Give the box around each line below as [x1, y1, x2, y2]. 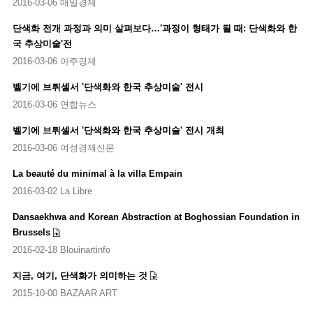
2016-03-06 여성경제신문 [12, 143, 115, 153]
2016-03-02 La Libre [12, 186, 92, 196]
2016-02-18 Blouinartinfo [12, 245, 110, 255]
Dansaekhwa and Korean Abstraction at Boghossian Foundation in [12, 211, 300, 222]
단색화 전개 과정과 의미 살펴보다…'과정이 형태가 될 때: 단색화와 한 [12, 22, 297, 34]
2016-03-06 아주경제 [12, 56, 96, 66]
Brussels [12, 226, 50, 238]
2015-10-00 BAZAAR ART [12, 288, 117, 298]
